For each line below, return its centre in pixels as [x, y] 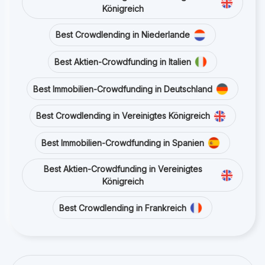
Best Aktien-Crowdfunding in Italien [123, 62]
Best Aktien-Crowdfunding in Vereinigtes [123, 169]
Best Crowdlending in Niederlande [123, 35]
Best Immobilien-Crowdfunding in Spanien [123, 143]
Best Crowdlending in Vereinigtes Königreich [123, 116]
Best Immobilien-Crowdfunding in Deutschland [123, 89]
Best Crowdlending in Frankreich [123, 208]
